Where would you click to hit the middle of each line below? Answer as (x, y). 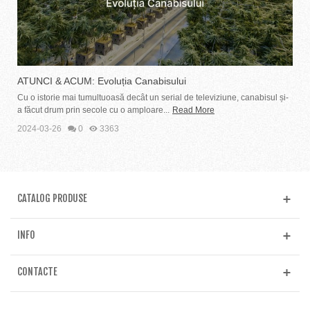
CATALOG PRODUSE (52, 198)
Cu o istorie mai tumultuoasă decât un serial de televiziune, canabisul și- (153, 97)
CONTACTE (37, 271)
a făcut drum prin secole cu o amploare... (93, 110)
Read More (193, 110)
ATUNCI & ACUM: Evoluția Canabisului (102, 81)
